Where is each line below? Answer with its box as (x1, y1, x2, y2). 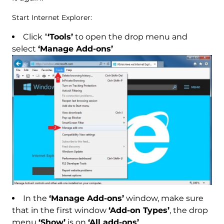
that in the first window (11, 205, 108, 215)
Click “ (22, 31, 47, 41)
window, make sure (123, 193, 203, 203)
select (11, 43, 38, 53)
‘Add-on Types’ (108, 205, 169, 215)
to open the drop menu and (72, 31, 187, 41)
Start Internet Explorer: (11, 12, 92, 22)
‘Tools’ (47, 31, 73, 41)
